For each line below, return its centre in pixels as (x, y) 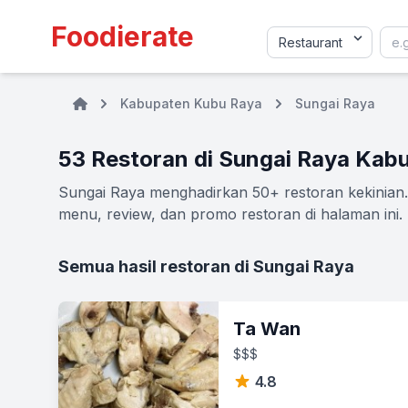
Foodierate (122, 36)
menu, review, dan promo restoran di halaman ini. (230, 214)
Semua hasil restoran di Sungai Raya (206, 266)
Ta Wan (267, 329)
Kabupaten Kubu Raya (191, 103)
